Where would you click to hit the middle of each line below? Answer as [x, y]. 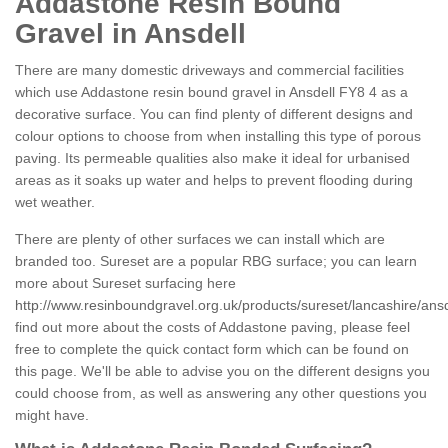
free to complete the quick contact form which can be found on [212, 349]
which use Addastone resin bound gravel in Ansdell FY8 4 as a [211, 92]
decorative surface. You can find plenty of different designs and [214, 114]
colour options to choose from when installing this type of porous [218, 136]
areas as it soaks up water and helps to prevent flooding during [214, 180]
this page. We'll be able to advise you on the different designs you [222, 371]
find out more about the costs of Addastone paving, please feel [212, 327]
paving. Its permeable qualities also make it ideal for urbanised [212, 158]
